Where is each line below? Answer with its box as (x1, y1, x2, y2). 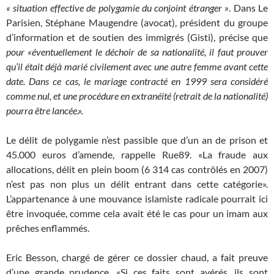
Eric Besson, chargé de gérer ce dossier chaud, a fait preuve (6, 251, 268, 263)
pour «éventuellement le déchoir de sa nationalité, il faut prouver (6, 46, 268, 57)
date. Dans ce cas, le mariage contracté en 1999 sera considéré (6, 75, 268, 87)
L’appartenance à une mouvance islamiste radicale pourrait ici (6, 193, 268, 204)
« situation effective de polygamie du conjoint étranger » (6, 2, 229, 13)
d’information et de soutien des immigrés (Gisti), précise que (6, 31, 268, 43)
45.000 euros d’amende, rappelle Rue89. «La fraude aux (6, 149, 268, 160)
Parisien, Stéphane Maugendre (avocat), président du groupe (6, 17, 268, 28)
